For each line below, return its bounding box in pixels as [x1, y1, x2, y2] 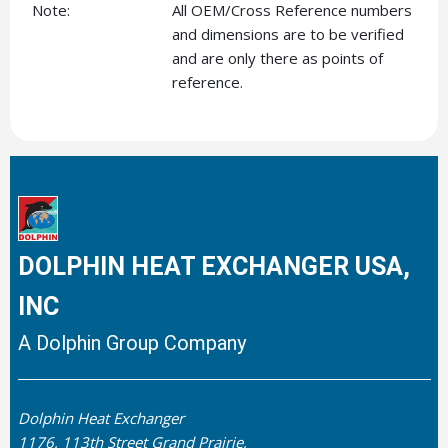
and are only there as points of [172, 48, 383, 68]
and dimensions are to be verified [172, 24, 404, 44]
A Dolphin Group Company [17, 331, 246, 356]
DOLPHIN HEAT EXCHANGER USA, [17, 252, 410, 282]
